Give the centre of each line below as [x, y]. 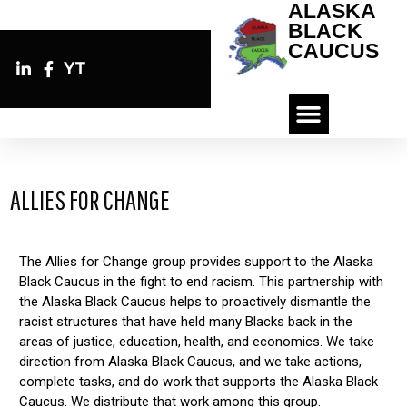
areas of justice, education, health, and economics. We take [197, 341]
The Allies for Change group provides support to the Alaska [197, 261]
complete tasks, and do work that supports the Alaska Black [199, 381]
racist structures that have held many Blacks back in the [186, 321]
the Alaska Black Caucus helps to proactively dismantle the [195, 301]
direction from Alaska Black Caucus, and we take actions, [191, 361]
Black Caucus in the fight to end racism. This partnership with [202, 281]
